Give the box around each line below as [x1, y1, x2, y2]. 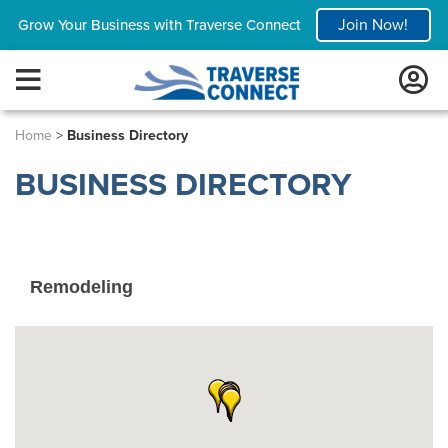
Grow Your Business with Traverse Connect [17, 16, 301, 34]
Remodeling [30, 277, 133, 297]
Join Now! [338, 15, 408, 35]
